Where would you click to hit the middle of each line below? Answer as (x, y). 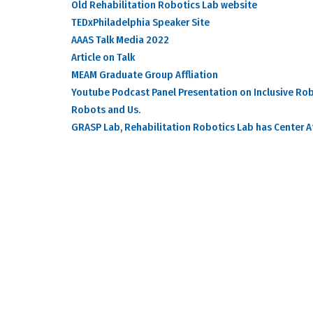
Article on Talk (103, 58)
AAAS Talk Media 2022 (120, 40)
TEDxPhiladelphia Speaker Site (140, 23)
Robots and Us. (106, 110)
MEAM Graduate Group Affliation (145, 75)
